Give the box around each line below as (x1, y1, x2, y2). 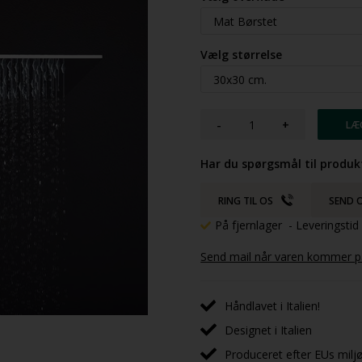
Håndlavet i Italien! (225, 297, 321, 314)
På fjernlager (215, 217, 286, 233)
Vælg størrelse (200, 47, 283, 62)
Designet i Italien (225, 322, 313, 338)
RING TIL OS (218, 194, 274, 208)
